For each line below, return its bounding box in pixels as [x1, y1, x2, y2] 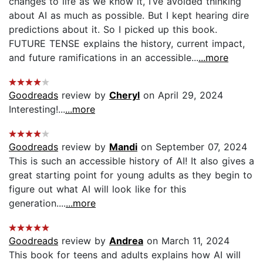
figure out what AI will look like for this [9, 183, 186, 195]
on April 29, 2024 [140, 89, 223, 101]
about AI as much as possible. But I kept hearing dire [9, 9, 249, 21]
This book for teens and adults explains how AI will [9, 248, 241, 261]
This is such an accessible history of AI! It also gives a [9, 154, 254, 167]
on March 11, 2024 [143, 234, 230, 247]
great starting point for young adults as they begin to [9, 168, 252, 181]
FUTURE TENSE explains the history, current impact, [9, 37, 245, 49]
